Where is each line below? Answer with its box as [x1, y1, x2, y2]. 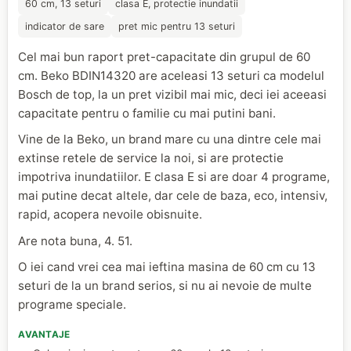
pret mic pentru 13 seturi [118, 20, 235, 32]
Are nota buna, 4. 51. [18, 233, 133, 248]
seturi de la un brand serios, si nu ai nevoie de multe [18, 278, 313, 294]
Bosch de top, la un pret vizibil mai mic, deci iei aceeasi [18, 86, 327, 102]
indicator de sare [25, 20, 105, 32]
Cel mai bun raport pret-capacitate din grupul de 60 [18, 49, 311, 64]
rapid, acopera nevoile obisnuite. [18, 207, 203, 223]
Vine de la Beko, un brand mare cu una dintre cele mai [18, 132, 322, 147]
